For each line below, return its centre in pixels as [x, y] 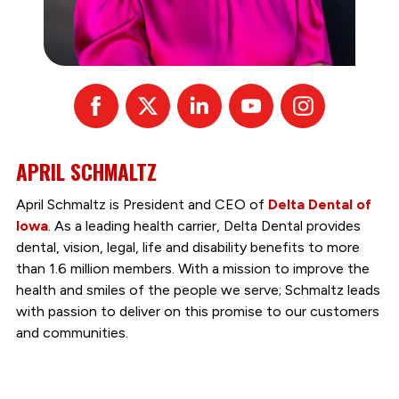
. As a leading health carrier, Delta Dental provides [204, 225]
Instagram [335, 103]
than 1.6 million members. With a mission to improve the [192, 268]
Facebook [127, 103]
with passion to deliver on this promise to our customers [197, 311]
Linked [220, 103]
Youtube [279, 103]
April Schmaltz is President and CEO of [142, 204]
